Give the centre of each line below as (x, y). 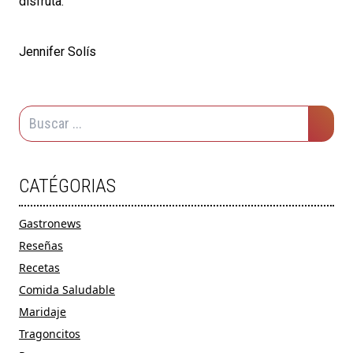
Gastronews (50, 223)
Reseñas (41, 245)
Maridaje (43, 311)
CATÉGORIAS (67, 186)
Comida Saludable (67, 289)
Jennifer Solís (58, 51)
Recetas (39, 267)
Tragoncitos (50, 333)
